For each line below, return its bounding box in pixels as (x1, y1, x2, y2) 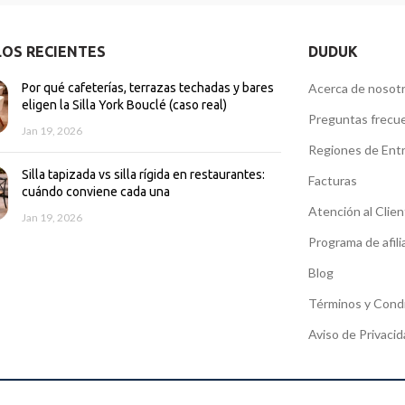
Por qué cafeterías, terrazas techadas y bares (21, 80, 274, 95)
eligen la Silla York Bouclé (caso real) (21, 97, 227, 112)
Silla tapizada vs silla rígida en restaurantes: (21, 166, 265, 182)
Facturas (307, 172, 357, 188)
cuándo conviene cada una (21, 184, 170, 199)
